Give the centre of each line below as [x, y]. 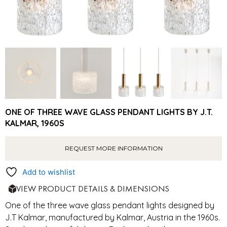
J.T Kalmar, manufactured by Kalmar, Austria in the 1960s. [112, 217]
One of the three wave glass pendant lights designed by [110, 205]
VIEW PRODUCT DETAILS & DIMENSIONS [93, 188]
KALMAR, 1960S [35, 123]
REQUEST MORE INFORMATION [113, 148]
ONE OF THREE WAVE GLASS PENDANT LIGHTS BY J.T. [109, 112]
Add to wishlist [49, 172]
